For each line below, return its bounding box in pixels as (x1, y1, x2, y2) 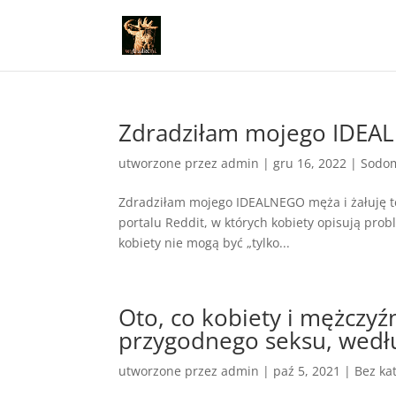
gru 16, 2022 (273, 155, 347, 171)
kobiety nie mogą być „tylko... (118, 234, 291, 251)
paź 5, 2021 (273, 362, 341, 379)
